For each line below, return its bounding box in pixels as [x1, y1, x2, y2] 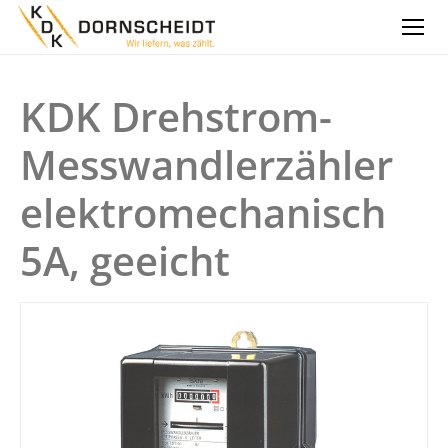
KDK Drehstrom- [20, 89, 332, 144]
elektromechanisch [20, 185, 386, 240]
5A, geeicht [20, 233, 230, 288]
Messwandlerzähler [20, 137, 393, 192]
